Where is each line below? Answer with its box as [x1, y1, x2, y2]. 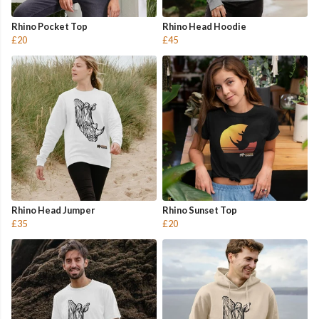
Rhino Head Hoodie [162, 21, 246, 33]
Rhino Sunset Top [162, 204, 237, 216]
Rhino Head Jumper [11, 204, 95, 216]
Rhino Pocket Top [11, 21, 88, 33]
